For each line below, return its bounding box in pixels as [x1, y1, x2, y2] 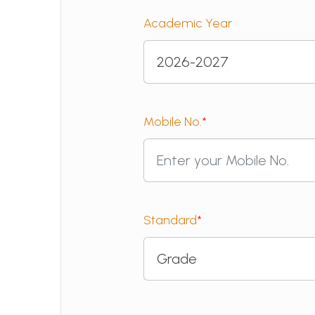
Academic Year [143, 15, 233, 31]
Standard [143, 212, 198, 228]
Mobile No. [143, 114, 202, 129]
